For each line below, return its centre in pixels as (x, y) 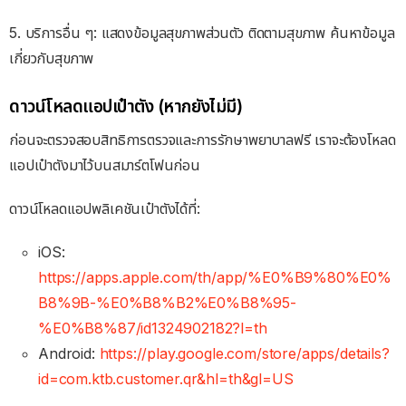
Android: (69, 354)
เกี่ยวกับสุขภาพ (52, 58)
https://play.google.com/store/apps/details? (244, 354)
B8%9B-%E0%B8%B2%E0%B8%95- (167, 303)
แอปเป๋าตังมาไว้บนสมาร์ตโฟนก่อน (105, 165)
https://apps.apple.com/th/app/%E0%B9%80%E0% (215, 278)
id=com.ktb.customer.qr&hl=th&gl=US (166, 379)
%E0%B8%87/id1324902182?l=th (153, 329)
